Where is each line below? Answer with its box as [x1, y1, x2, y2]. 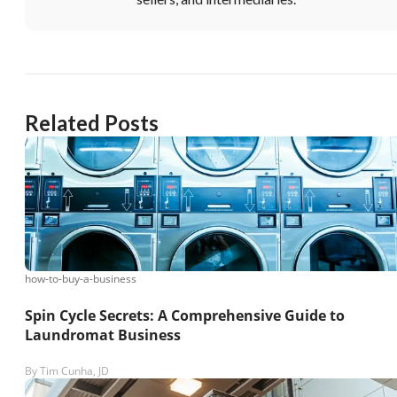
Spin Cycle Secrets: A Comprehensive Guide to [25, 305, 345, 325]
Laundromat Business [25, 324, 181, 345]
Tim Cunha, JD [40, 362, 109, 378]
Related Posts [25, 110, 159, 136]
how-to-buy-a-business [25, 271, 136, 287]
